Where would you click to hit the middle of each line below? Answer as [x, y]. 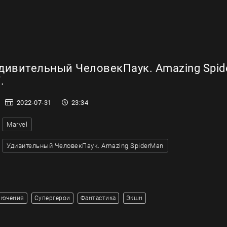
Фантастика [98, 198]
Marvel [17, 124]
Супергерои [52, 198]
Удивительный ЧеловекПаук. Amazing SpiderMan [85, 146]
